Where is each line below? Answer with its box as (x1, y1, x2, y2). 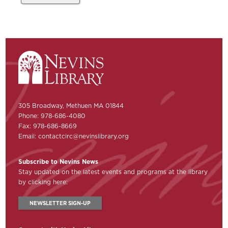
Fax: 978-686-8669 (18, 122, 77, 131)
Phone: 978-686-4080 (18, 111, 86, 121)
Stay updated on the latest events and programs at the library (18, 167, 208, 177)
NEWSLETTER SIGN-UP (30, 199, 91, 207)
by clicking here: (18, 178, 68, 187)
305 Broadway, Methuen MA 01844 (18, 101, 124, 110)
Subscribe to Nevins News (18, 157, 99, 166)
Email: (18, 132, 39, 141)
